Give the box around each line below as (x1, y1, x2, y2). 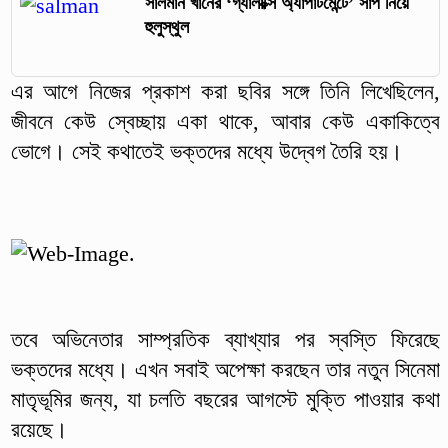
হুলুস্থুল (144, 16, 189, 37)
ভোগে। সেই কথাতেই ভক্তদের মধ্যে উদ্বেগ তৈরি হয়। (10, 139, 403, 165)
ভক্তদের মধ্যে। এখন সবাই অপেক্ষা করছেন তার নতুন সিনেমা (10, 357, 440, 383)
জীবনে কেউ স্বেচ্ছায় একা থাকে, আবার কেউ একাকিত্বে (10, 109, 440, 135)
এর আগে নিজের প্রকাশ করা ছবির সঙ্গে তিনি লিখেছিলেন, (10, 79, 440, 105)
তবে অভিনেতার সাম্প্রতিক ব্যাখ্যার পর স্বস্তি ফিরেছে (10, 327, 440, 353)
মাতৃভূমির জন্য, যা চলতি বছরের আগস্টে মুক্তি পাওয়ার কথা (10, 387, 440, 413)
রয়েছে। (10, 417, 68, 443)
